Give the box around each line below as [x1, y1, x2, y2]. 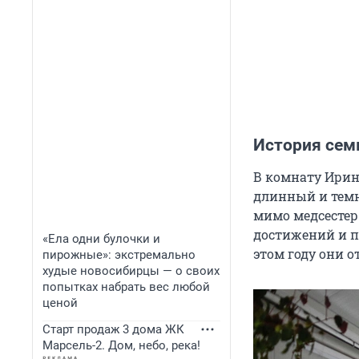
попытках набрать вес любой [42, 280, 210, 294]
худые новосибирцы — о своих [42, 264, 220, 278]
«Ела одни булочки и [42, 232, 160, 246]
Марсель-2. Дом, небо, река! [42, 338, 200, 353]
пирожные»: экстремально [42, 248, 196, 262]
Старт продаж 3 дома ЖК [42, 322, 184, 337]
